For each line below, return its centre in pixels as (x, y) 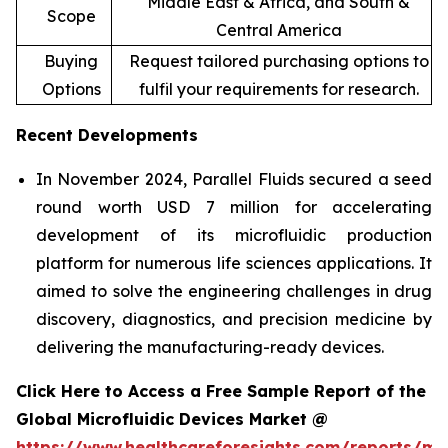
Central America (278, 29)
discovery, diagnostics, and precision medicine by (234, 318)
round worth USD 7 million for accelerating (234, 206)
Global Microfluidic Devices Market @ (174, 418)
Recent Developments (107, 134)
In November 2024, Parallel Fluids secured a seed (234, 178)
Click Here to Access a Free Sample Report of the (221, 390)
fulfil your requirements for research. (278, 88)
